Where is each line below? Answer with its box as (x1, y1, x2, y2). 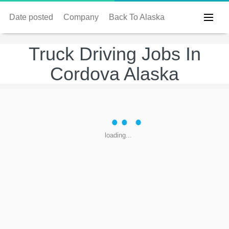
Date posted (9, 13, 53, 21)
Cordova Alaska (50, 63, 179, 84)
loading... (105, 131, 132, 139)
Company (63, 13, 99, 21)
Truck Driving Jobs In (28, 43, 201, 64)
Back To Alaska (109, 13, 165, 21)
